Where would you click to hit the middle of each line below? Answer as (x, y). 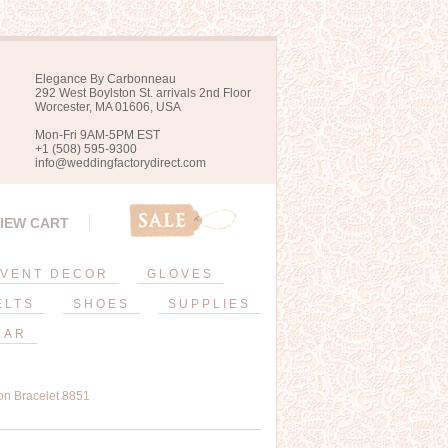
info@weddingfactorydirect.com (120, 163)
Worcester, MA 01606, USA (108, 107)
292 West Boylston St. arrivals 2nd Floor (143, 93)
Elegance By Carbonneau (105, 79)
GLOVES (180, 274)
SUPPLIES (209, 304)
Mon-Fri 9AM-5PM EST (97, 135)
